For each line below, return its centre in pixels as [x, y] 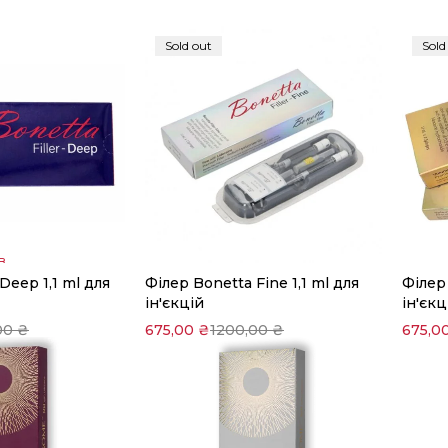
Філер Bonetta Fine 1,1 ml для [252, 283]
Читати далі [230, 291]
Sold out [188, 45]
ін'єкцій [174, 303]
